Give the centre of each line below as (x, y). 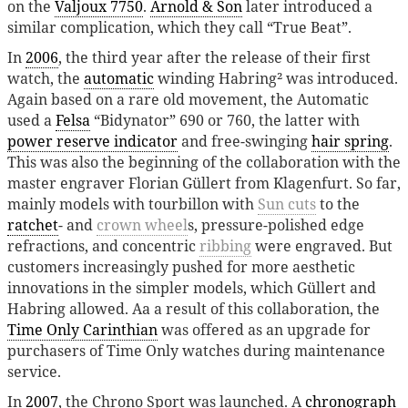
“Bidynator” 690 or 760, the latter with (225, 121)
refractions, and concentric (103, 246)
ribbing (225, 246)
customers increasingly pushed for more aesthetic (181, 267)
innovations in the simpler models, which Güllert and (192, 288)
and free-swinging (245, 142)
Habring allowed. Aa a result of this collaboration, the (194, 309)
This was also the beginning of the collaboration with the (204, 163)
